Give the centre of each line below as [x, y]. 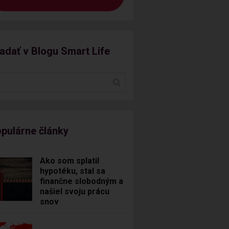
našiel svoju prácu [75, 191]
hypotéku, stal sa [73, 171]
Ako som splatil [70, 161]
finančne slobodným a [82, 181]
